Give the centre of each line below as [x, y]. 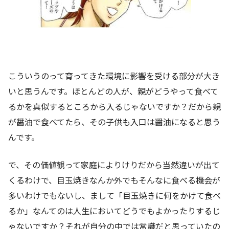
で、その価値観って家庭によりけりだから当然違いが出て [114, 165]
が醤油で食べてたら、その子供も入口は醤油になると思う [114, 122]
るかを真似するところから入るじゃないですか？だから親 [114, 107]
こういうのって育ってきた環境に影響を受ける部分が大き [114, 76]
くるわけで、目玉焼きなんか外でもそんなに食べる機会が [114, 180]
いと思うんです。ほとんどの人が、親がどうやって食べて [113, 91]
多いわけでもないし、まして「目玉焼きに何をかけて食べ [114, 196]
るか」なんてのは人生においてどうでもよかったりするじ [114, 211]
